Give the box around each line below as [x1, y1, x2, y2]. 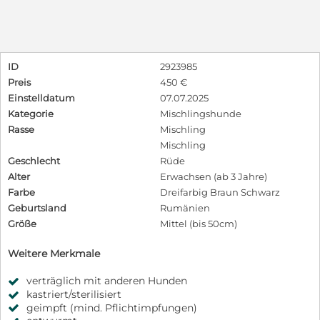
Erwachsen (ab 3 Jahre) [160, 170, 267, 182]
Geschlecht [8, 154, 60, 166]
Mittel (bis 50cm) [160, 217, 237, 229]
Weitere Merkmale [8, 246, 100, 260]
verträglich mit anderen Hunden [26, 274, 187, 287]
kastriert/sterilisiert [26, 287, 121, 301]
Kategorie [8, 107, 54, 119]
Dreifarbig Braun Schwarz [160, 186, 280, 198]
